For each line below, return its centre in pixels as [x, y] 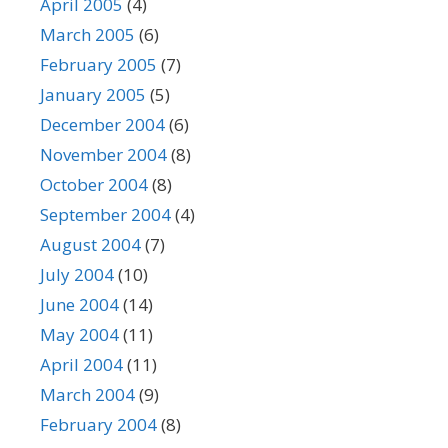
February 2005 [98, 64]
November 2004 [103, 154]
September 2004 [105, 214]
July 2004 [77, 274]
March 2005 [87, 34]
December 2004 [102, 124]
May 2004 [79, 334]
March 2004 [87, 394]
